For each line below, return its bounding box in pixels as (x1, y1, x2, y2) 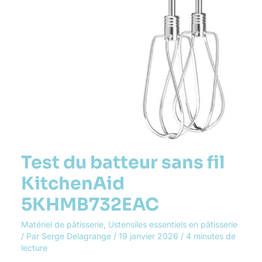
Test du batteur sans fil (20, 151, 225, 174)
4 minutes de (185, 230, 236, 241)
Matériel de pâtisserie (20, 219, 104, 229)
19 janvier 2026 (118, 230, 181, 241)
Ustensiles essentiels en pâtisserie (108, 219, 237, 229)
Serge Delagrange (41, 230, 113, 241)
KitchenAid (20, 172, 125, 195)
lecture (20, 242, 47, 253)
